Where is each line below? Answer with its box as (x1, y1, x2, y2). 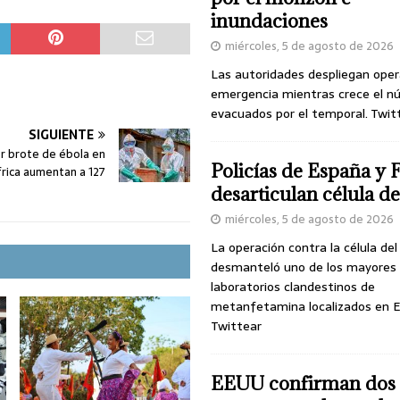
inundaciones (210, 9, 328, 34)
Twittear (210, 316, 262, 337)
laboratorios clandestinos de (210, 277, 375, 297)
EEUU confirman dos (210, 371, 396, 396)
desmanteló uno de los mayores (210, 257, 396, 278)
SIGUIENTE (28, 125, 94, 146)
